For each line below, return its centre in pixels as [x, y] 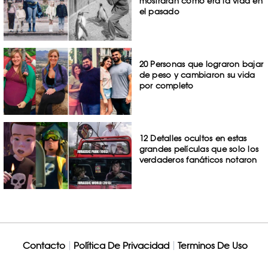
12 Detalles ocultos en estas [193, 138]
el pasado [159, 12]
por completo [166, 86]
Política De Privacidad [121, 245]
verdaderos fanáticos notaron [198, 159]
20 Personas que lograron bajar [201, 64]
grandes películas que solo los [199, 149]
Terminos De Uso [212, 245]
